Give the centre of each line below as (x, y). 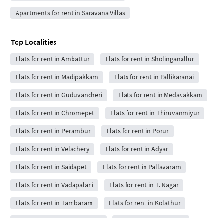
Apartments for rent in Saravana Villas (70, 13)
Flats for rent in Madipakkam (57, 77)
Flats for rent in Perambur (53, 131)
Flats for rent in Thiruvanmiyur (155, 113)
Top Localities (34, 42)
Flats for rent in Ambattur (52, 59)
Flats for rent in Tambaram (54, 203)
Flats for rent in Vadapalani (54, 185)
